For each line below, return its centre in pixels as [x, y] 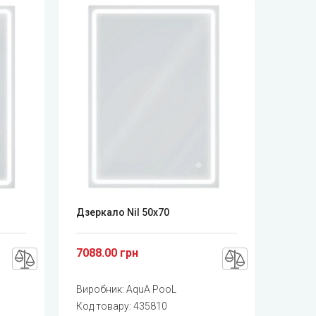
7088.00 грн [108, 253]
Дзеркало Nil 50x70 [123, 213]
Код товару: [105, 306]
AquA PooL [152, 290]
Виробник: [102, 290]
